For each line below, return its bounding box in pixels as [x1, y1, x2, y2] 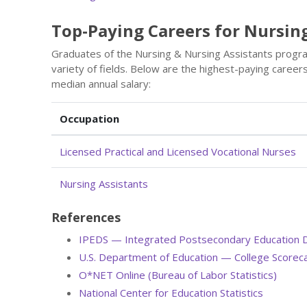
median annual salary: [51, 76, 151, 90]
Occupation [60, 111, 119, 125]
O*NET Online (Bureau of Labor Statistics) [79, 267, 277, 282]
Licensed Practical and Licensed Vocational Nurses [60, 144, 296, 158]
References [51, 208, 121, 225]
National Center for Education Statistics [79, 285, 263, 299]
